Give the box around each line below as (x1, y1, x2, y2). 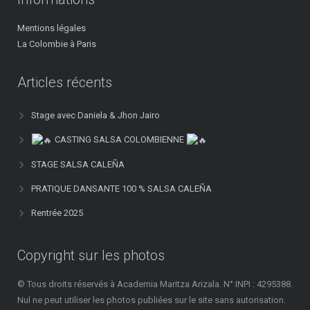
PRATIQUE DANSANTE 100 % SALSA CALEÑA (31, 183, 212, 194)
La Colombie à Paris (17, 39, 96, 50)
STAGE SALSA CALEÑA (31, 159, 125, 170)
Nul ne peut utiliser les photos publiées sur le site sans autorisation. (17, 295, 286, 306)
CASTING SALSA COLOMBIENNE (52, 134, 186, 145)
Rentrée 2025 (31, 208, 83, 219)
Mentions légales (17, 23, 86, 34)
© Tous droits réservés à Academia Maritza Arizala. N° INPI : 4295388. (17, 279, 293, 290)
